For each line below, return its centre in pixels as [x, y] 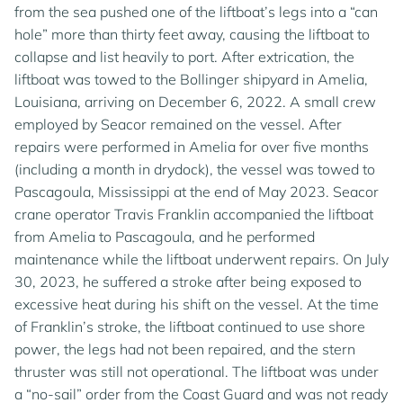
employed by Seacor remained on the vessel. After [178, 124]
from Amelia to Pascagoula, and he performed [165, 237]
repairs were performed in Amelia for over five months [192, 147]
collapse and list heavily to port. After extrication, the [184, 57]
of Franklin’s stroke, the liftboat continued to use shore [190, 327]
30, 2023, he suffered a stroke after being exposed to [188, 282]
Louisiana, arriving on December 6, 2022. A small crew [195, 102]
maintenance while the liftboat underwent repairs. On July [201, 259]
